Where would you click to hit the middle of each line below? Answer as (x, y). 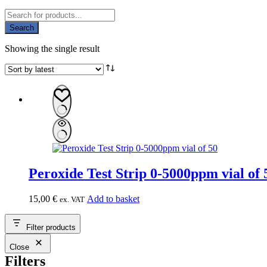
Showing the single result (52, 48)
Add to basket (113, 198)
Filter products (51, 227)
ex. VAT (72, 199)
